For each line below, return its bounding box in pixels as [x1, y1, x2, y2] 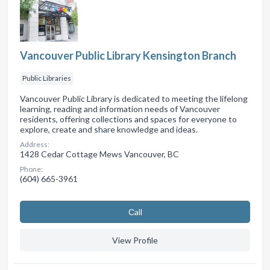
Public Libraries [22, 73, 71, 83]
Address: [20, 139, 49, 149]
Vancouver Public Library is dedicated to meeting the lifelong [20, 93, 248, 104]
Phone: [20, 164, 43, 174]
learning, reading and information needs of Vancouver [20, 103, 220, 114]
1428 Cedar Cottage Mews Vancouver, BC [20, 148, 179, 159]
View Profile [112, 234, 158, 245]
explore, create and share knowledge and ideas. [20, 124, 198, 134]
